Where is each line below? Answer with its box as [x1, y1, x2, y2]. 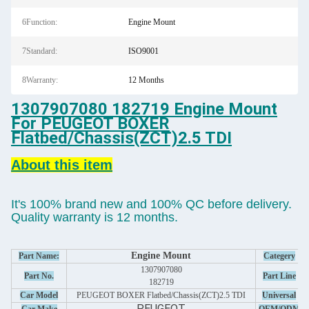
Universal [262, 290, 296, 300]
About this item [11, 157, 112, 172]
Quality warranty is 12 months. [11, 210, 178, 224]
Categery [263, 251, 295, 261]
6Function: [22, 17, 57, 27]
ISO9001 [128, 46, 159, 56]
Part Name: [19, 251, 59, 261]
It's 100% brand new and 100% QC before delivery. [11, 197, 292, 211]
